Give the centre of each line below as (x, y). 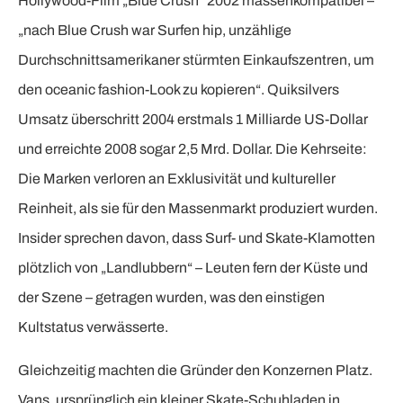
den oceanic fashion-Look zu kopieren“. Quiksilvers (179, 90)
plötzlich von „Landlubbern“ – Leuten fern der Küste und (193, 268)
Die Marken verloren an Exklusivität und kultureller (177, 179)
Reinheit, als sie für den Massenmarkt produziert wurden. (198, 209)
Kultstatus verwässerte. (93, 327)
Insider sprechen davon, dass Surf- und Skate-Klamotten (197, 238)
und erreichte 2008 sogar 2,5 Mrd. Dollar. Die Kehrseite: (193, 149)
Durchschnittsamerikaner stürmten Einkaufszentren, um (196, 60)
